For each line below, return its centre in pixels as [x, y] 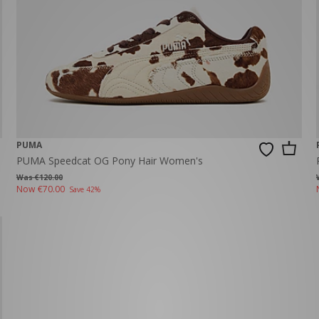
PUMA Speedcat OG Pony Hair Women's [109, 161]
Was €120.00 [39, 178]
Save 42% [84, 190]
